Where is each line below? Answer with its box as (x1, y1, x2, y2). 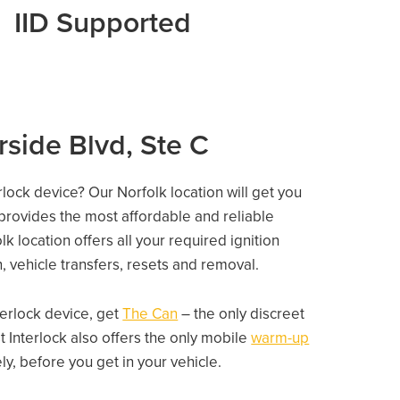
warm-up (251, 329, 310, 347)
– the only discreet (178, 304, 305, 323)
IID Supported (14, 6, 192, 40)
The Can (122, 304, 179, 323)
